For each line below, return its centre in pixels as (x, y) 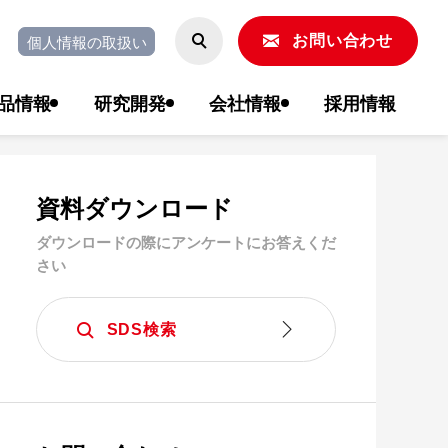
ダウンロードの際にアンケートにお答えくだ (186, 242)
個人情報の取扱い (86, 41)
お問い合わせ (342, 40)
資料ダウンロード (134, 207)
